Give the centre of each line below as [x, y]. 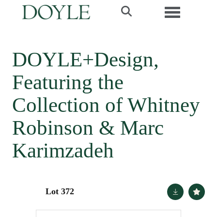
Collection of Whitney [106, 105]
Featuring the [68, 82]
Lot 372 [60, 191]
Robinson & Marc [88, 128]
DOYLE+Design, [85, 59]
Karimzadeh [63, 150]
